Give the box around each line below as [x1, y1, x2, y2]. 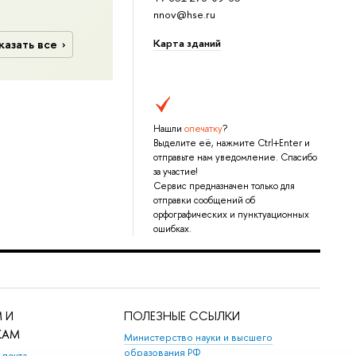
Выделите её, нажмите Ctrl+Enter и [153, 136, 310, 149]
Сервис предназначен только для [153, 179, 295, 192]
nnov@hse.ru [153, 7, 215, 21]
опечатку [184, 122, 222, 135]
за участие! [153, 164, 197, 178]
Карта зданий [153, 35, 221, 50]
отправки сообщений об [153, 193, 255, 207]
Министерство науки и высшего [124, 331, 273, 345]
